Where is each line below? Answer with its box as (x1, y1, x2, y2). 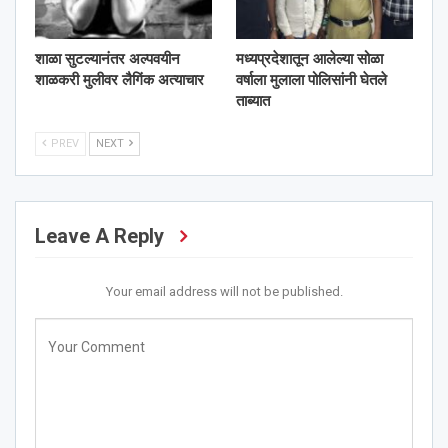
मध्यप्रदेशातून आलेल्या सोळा (236, 50, 383, 69)
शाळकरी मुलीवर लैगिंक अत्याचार (35, 71, 204, 90)
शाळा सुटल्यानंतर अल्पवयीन (35, 50, 180, 69)
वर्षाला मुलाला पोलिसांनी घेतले (236, 71, 387, 90)
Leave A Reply (35, 224, 164, 249)
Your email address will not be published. (105, 284, 343, 300)
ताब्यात (236, 92, 270, 111)
